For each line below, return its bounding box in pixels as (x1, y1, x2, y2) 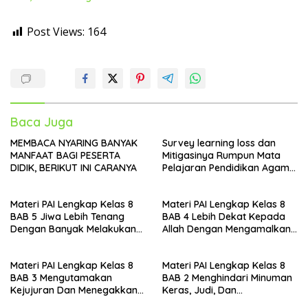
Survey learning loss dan (162, 137, 276, 150)
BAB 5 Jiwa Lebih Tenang (10, 210, 124, 223)
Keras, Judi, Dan (162, 284, 236, 297)
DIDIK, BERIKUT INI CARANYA (10, 162, 137, 175)
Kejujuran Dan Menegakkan (10, 284, 137, 297)
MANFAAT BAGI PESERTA (10, 149, 120, 162)
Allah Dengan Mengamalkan (162, 223, 291, 236)
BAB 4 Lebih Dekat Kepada (162, 210, 285, 223)
